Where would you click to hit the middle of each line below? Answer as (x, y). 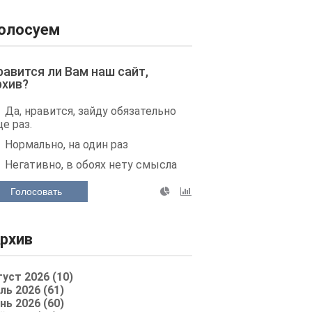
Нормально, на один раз (67, 145)
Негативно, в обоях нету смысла (91, 165)
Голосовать (36, 192)
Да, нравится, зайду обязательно (91, 111)
